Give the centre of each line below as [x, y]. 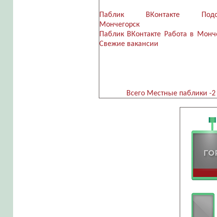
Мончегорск [119, 25]
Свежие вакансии [129, 44]
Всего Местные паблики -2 [171, 94]
